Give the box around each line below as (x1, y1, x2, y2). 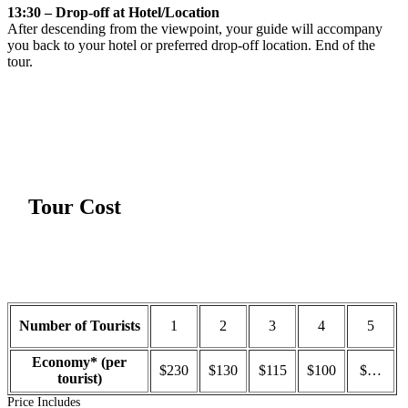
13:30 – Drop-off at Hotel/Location (7, 5, 219, 21)
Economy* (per (32, 353, 127, 370)
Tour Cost (27, 195, 121, 219)
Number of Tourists (18, 317, 140, 333)
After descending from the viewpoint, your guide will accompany (7, 21, 382, 37)
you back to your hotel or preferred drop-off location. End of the (7, 37, 375, 54)
